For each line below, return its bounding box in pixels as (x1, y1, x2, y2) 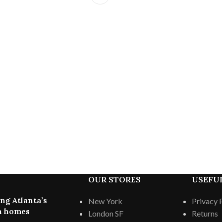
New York (88, 196, 122, 206)
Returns (191, 208, 218, 218)
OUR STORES (88, 174, 141, 184)
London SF (88, 208, 123, 218)
